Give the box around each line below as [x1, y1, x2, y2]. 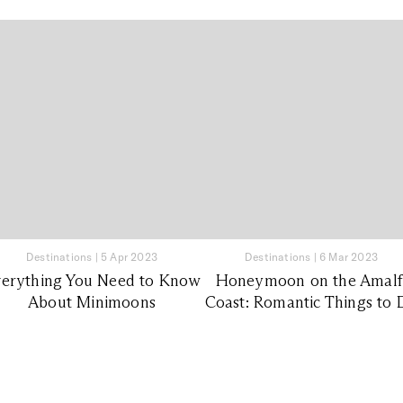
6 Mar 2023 [319, 249, 378, 264]
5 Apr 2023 [101, 249, 158, 264]
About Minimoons [28, 291, 156, 312]
